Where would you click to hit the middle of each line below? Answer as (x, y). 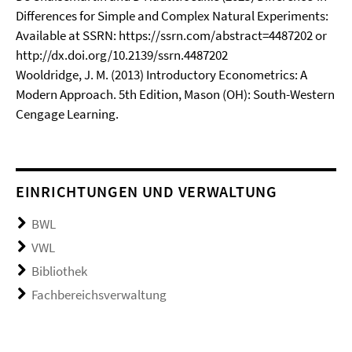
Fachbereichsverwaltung (99, 295)
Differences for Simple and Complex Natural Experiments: (172, 16)
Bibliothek (59, 271)
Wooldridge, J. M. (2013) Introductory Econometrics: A (161, 75)
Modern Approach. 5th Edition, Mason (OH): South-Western (175, 94)
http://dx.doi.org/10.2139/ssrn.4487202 (122, 55)
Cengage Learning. (67, 114)
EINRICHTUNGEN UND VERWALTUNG (147, 191)
